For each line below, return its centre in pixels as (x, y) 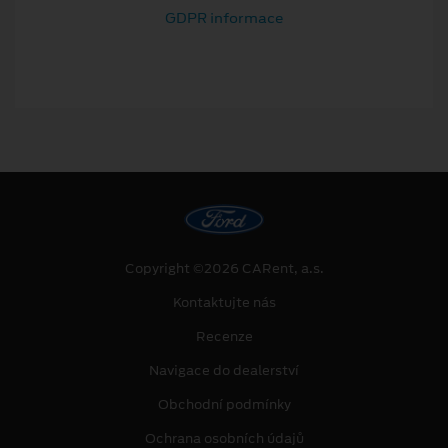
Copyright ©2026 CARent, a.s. (224, 269)
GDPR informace (224, 18)
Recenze (224, 337)
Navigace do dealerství (224, 371)
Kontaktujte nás (224, 303)
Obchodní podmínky (224, 405)
